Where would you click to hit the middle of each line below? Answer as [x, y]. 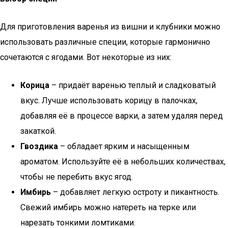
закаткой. [38, 131]
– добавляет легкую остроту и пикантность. [135, 192]
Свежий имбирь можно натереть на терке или [108, 207]
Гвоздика [39, 146]
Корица [35, 85]
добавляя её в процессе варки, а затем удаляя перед [122, 116]
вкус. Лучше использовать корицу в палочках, [109, 101]
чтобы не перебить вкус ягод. [77, 177]
